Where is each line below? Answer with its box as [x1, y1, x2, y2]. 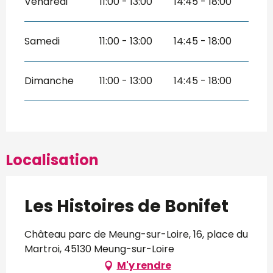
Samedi [24, 34, 60, 48]
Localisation [6, 149, 99, 170]
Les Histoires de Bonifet [24, 194, 229, 218]
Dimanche [24, 73, 74, 88]
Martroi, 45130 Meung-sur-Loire [24, 241, 174, 256]
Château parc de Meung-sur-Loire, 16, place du [24, 227, 248, 241]
